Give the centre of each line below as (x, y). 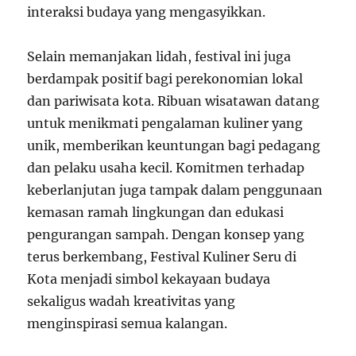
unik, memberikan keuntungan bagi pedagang (174, 145)
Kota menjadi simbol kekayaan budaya (149, 279)
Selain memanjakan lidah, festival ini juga (159, 56)
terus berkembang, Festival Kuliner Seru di (162, 256)
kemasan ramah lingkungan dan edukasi (156, 212)
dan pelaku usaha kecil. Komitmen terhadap (166, 167)
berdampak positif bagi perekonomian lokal (165, 78)
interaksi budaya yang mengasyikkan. (147, 12)
